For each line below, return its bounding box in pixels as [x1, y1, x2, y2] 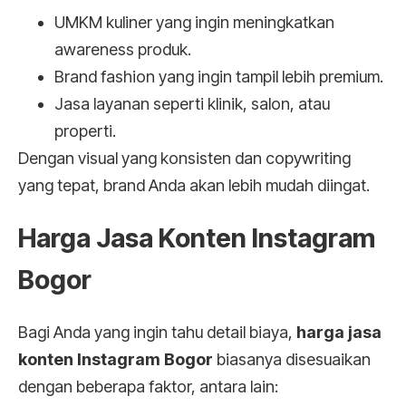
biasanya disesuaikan [213, 349, 371, 369]
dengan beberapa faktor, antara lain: [18, 376, 278, 396]
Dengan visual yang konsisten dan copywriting [18, 148, 351, 168]
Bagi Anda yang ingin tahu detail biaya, [18, 322, 296, 342]
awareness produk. [54, 39, 191, 59]
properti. [54, 121, 116, 140]
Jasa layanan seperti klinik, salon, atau [54, 93, 330, 113]
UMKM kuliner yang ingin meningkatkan [54, 12, 334, 32]
